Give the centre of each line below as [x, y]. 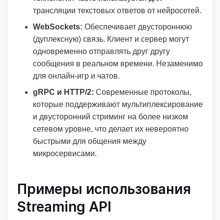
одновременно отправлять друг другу [101, 51]
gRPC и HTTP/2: [63, 92]
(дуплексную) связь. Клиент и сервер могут [111, 39]
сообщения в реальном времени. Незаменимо [118, 64]
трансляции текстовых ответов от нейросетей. [117, 11]
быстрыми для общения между [90, 141]
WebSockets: [58, 27]
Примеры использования [104, 189]
